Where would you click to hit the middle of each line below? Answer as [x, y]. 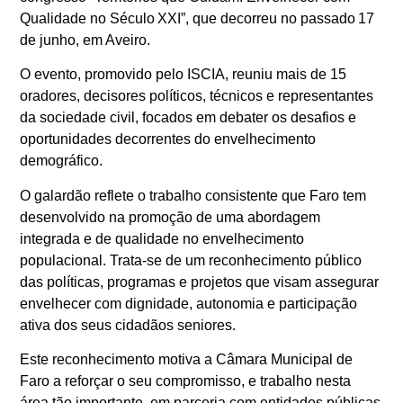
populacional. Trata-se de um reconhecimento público [191, 260]
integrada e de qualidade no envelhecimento [162, 238]
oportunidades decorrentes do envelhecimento [168, 139]
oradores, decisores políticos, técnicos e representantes [197, 96]
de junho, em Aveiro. [85, 40]
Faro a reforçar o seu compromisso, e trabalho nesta [186, 381]
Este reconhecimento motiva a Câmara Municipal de [187, 360]
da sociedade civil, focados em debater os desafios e [188, 118]
